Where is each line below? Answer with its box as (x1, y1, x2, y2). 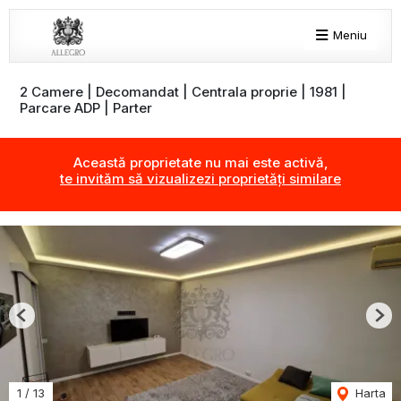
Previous (21, 314, 69, 329)
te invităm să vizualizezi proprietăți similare (60, 170, 341, 188)
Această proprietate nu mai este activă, (73, 154, 328, 172)
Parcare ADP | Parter (20, 99, 152, 116)
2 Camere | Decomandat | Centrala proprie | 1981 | (20, 83, 346, 100)
